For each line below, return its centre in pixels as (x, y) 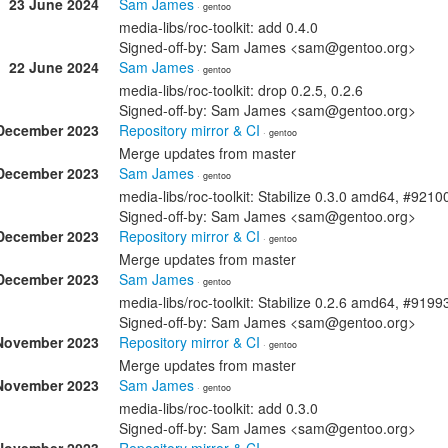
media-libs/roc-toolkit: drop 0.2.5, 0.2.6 (241, 90)
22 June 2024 (54, 67)
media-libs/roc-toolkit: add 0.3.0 (218, 408)
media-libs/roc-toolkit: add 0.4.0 (218, 27)
